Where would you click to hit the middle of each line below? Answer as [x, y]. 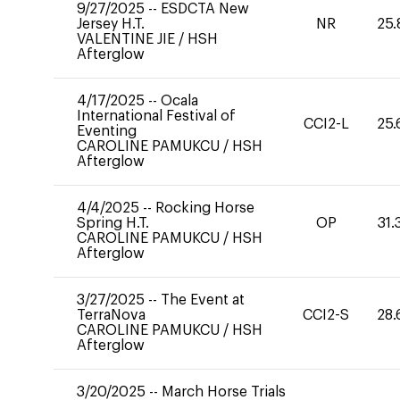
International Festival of [156, 116]
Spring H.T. [113, 223]
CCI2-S [326, 315]
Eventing [107, 131]
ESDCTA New [205, 9]
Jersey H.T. [111, 24]
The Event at [203, 300]
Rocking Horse [205, 208]
